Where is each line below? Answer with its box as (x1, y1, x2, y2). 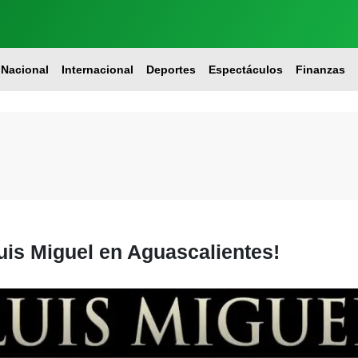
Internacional (61, 63, 133, 76)
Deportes (145, 63, 196, 76)
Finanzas (295, 63, 345, 76)
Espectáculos (208, 63, 283, 76)
